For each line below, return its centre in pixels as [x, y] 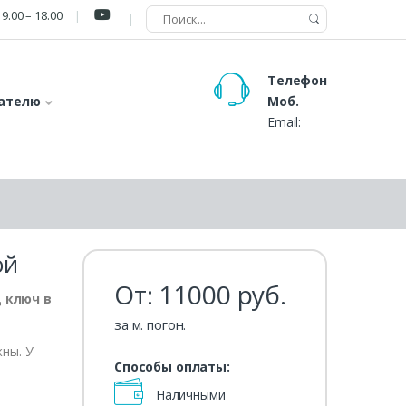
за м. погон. [150, 324]
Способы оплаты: [172, 366]
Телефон [297, 80]
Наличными [188, 394]
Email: [284, 121]
